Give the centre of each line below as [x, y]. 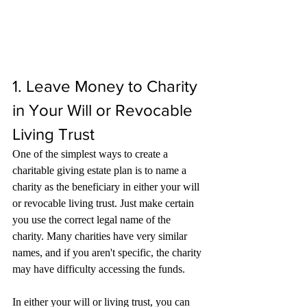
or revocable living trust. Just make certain [105, 204]
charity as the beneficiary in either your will [107, 187]
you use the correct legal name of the [93, 220]
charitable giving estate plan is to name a [101, 171]
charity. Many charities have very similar [101, 236]
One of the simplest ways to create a [91, 154]
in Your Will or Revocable [105, 110]
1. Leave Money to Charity [107, 86]
